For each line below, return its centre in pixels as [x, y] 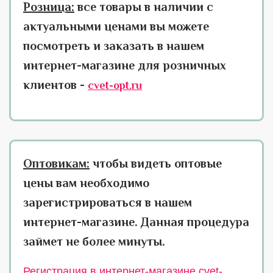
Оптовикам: [56, 163]
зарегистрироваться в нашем [108, 202]
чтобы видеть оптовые [156, 163]
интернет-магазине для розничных [125, 65]
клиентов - [55, 85]
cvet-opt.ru [115, 85]
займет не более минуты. [94, 241]
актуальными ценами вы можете [116, 26]
